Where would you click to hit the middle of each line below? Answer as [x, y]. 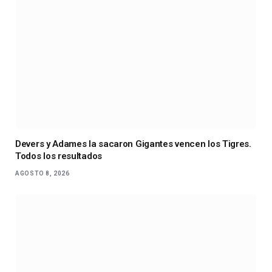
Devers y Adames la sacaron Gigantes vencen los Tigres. [133, 144]
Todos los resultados [59, 156]
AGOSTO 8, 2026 [42, 174]
